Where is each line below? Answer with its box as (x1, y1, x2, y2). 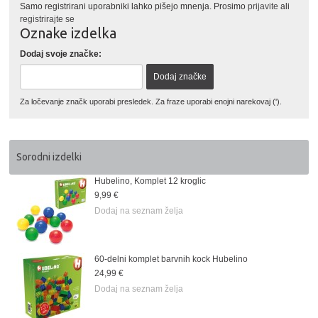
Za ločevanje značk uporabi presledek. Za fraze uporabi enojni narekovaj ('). (20, 97, 283, 106)
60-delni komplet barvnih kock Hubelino (94, 253, 248, 264)
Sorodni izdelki (16, 150, 82, 163)
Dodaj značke (153, 71, 207, 82)
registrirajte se (20, 13, 75, 24)
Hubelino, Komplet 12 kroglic (94, 175, 207, 186)
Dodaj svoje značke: (20, 48, 102, 59)
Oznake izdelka (20, 24, 117, 41)
